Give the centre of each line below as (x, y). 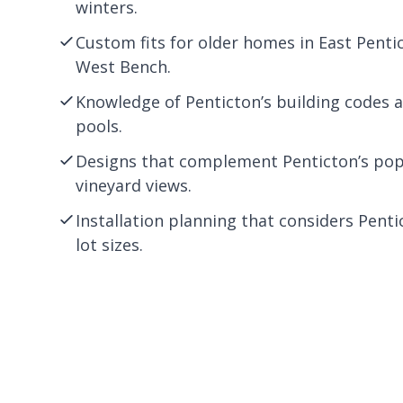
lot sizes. (109, 245)
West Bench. (123, 67)
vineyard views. (134, 185)
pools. (99, 126)
